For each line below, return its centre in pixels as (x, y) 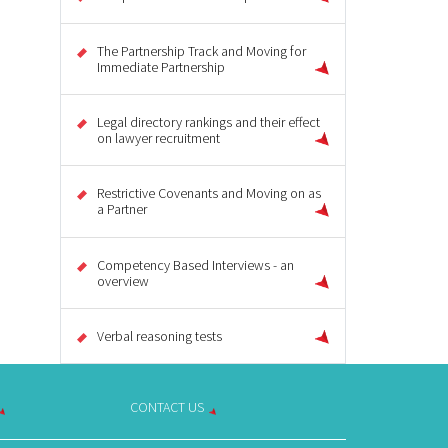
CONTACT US (167, 407)
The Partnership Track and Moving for (201, 50)
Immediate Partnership (161, 66)
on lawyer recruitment (158, 138)
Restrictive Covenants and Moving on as (209, 193)
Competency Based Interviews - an (195, 264)
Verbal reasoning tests (159, 336)
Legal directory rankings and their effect (208, 122)
